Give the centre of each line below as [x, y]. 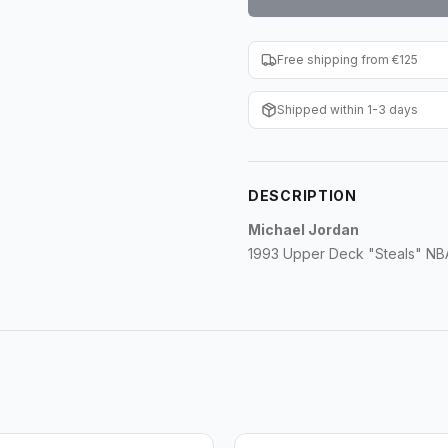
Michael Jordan [303, 229]
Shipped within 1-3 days [347, 109]
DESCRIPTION [302, 195]
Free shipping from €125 [347, 59]
